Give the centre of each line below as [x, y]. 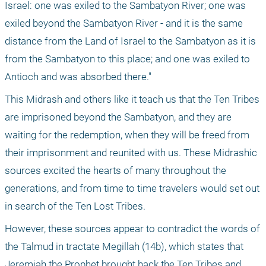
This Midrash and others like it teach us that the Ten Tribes [132, 99]
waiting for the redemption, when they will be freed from [127, 135]
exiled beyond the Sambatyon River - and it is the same [124, 23]
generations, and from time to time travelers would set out [132, 189]
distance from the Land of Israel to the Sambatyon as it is [130, 41]
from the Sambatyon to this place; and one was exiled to [127, 59]
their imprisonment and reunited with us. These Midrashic [131, 153]
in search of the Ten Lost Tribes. [75, 206]
